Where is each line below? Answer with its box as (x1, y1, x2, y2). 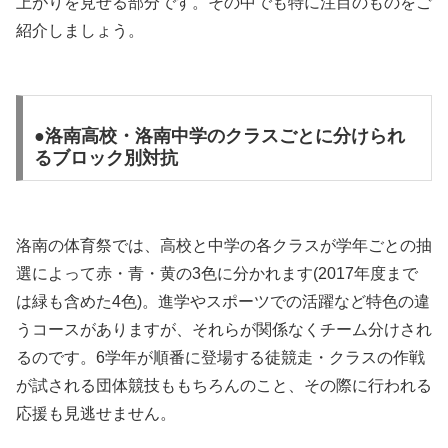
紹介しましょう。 (16, 21, 144, 39)
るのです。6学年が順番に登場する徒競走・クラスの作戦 (16, 348, 425, 366)
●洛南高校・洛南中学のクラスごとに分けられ (33, 126, 405, 147)
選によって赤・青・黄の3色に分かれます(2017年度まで (16, 264, 418, 282)
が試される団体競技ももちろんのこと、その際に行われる (16, 376, 432, 394)
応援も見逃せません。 (16, 404, 176, 422)
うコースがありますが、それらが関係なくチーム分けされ (16, 320, 432, 338)
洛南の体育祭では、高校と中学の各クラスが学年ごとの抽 (16, 236, 432, 254)
